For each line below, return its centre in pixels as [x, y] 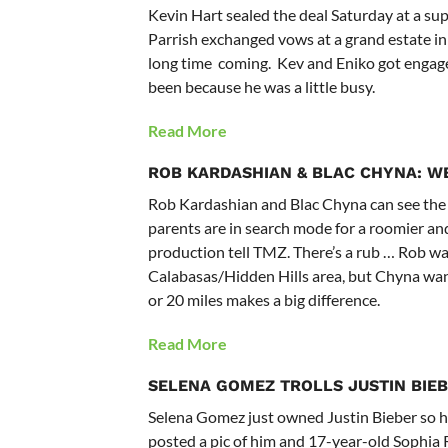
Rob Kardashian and [218, 204]
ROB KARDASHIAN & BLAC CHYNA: [287, 173]
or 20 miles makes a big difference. [263, 300]
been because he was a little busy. [261, 87]
